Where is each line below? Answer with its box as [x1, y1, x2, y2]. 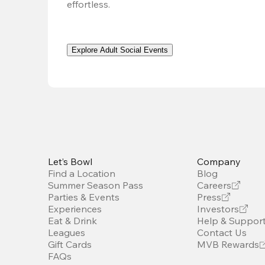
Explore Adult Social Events [72, 45, 169, 54]
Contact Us [197, 226, 247, 238]
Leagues [48, 226, 86, 238]
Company [197, 155, 241, 167]
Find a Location [48, 167, 116, 179]
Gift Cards [48, 238, 92, 250]
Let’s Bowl [48, 155, 93, 167]
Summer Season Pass [48, 179, 144, 191]
